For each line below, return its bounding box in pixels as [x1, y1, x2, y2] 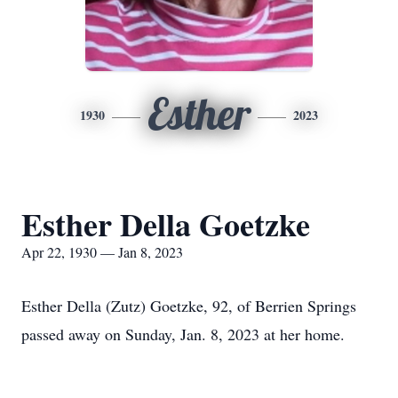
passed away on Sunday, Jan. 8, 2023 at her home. [21, 323, 345, 345]
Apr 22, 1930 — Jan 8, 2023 [21, 243, 183, 261]
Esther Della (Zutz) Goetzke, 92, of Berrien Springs [21, 295, 356, 316]
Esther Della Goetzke [21, 201, 310, 247]
